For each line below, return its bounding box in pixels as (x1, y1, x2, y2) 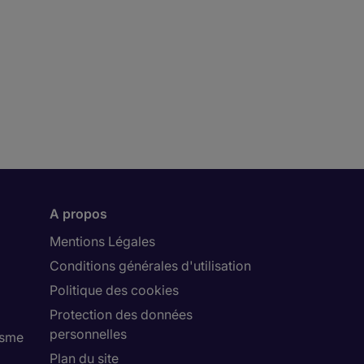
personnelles (50, 326, 127, 342)
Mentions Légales (50, 233, 155, 249)
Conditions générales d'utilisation (50, 258, 251, 274)
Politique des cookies (50, 282, 179, 298)
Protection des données (50, 306, 193, 323)
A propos (50, 206, 107, 222)
